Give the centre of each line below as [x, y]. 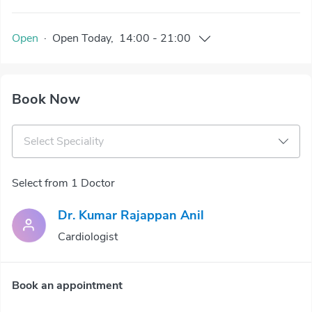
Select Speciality [64, 141]
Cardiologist [88, 237]
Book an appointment [67, 286]
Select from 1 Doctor [63, 183]
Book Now [46, 99]
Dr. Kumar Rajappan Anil [131, 215]
